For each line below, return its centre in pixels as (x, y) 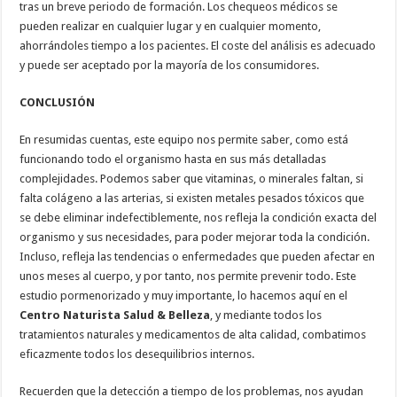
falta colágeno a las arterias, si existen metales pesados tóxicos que (192, 198)
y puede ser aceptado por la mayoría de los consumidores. (170, 65)
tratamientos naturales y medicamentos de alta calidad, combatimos (193, 334)
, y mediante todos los (266, 315)
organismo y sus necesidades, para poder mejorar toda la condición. (195, 237)
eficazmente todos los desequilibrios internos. (137, 354)
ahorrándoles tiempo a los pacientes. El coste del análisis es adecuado (198, 45)
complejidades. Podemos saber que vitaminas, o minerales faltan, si (192, 178)
